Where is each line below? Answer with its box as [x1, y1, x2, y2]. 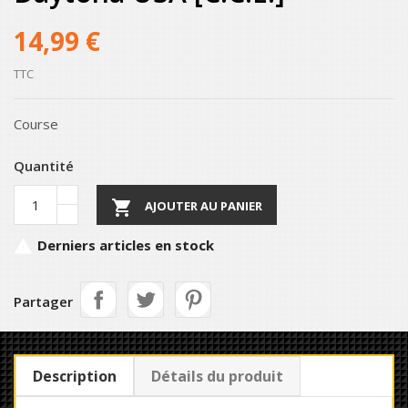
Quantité [14, 157, 74, 176]
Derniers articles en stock [34, 236, 214, 255]
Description [33, 366, 117, 387]
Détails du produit [151, 366, 283, 387]
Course [14, 115, 58, 134]
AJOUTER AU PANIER [145, 198, 262, 215]
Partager [14, 292, 73, 311]
